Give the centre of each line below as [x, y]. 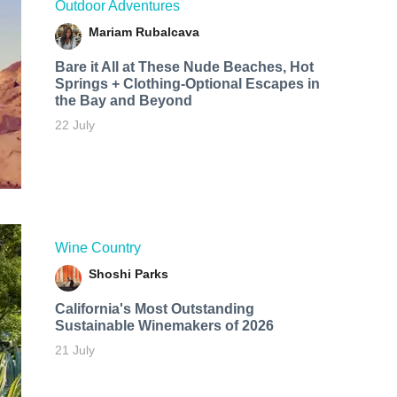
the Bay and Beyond [123, 100]
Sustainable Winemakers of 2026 [164, 326]
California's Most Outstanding [154, 309]
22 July [74, 125]
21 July [74, 350]
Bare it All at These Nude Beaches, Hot [184, 66]
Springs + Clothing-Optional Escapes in [187, 83]
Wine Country [97, 248]
